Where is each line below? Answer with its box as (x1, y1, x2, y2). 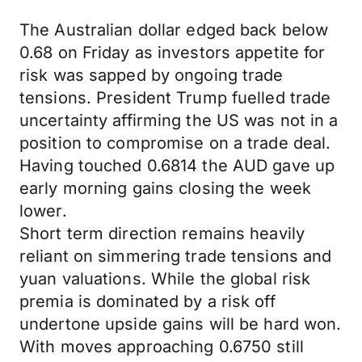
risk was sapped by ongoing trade (19, 65, 284, 85)
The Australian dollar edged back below (19, 20, 329, 40)
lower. (19, 201, 67, 221)
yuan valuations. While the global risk (19, 269, 311, 288)
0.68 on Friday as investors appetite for (19, 43, 326, 62)
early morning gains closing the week (19, 179, 312, 198)
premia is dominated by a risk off (19, 292, 276, 311)
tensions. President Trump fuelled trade (19, 88, 331, 107)
